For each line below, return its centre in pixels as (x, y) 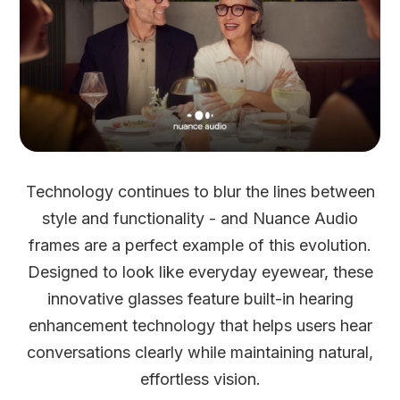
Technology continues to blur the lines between (200, 191)
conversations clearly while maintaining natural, (200, 352)
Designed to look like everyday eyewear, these (200, 271)
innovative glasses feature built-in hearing (200, 298)
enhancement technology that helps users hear (200, 325)
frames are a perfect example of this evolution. (200, 245)
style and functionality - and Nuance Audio (200, 218)
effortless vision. (200, 379)
